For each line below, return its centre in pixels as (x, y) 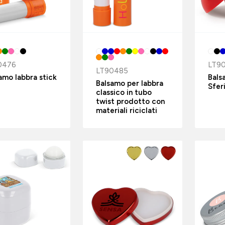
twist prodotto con (131, 101)
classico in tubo (124, 92)
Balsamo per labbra (130, 83)
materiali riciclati (127, 110)
